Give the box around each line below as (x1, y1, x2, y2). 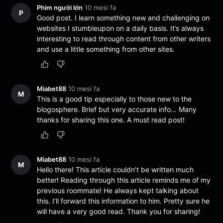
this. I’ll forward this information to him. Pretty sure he (37, 197, 210, 206)
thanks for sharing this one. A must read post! (37, 115, 185, 124)
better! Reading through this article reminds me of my (37, 176, 211, 185)
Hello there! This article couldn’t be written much (37, 165, 194, 174)
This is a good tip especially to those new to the (37, 94, 192, 103)
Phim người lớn (37, 3, 83, 11)
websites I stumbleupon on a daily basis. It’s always (37, 23, 204, 32)
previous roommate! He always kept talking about (37, 186, 199, 195)
